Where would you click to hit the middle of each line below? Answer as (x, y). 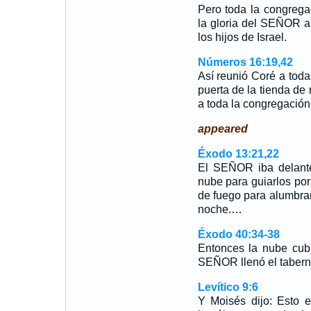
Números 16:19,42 (245, 62)
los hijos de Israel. (242, 37)
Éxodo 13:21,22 (238, 154)
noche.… (220, 209)
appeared (222, 129)
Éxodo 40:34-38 (238, 234)
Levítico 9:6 (228, 287)
